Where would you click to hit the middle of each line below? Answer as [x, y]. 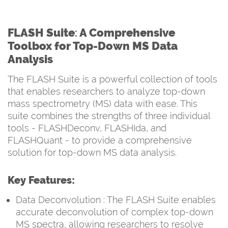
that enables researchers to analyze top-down [106, 91]
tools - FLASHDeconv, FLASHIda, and [87, 128]
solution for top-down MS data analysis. [92, 152]
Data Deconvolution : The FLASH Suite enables [116, 199]
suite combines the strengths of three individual [109, 116]
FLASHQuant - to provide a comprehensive [100, 140]
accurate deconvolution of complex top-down [115, 212]
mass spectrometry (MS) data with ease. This [103, 103]
